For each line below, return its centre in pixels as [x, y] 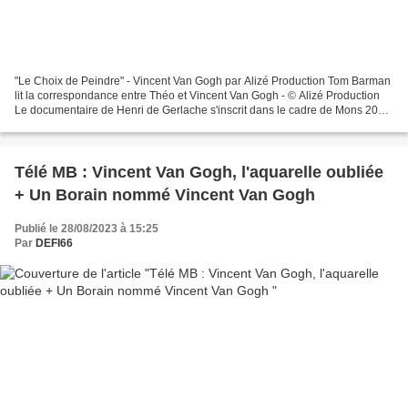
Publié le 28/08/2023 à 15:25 [87, 228]
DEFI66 [54, 243]
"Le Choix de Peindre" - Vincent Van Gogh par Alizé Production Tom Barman [203, 81]
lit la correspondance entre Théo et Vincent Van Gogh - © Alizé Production [197, 95]
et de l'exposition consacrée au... [95, 124]
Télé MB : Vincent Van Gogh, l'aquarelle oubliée [199, 172]
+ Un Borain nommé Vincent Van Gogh [165, 194]
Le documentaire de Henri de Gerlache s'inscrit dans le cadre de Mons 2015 [203, 110]
